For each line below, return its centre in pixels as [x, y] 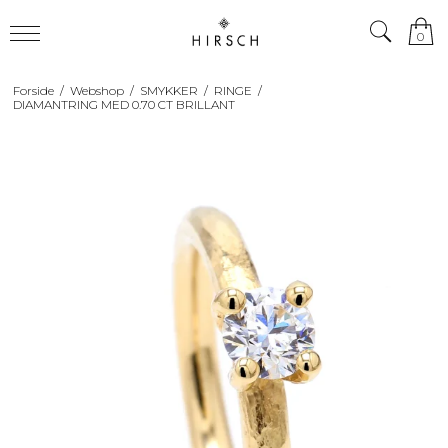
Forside [33, 90]
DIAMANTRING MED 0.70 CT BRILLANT [123, 104]
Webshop [96, 90]
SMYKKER [168, 90]
